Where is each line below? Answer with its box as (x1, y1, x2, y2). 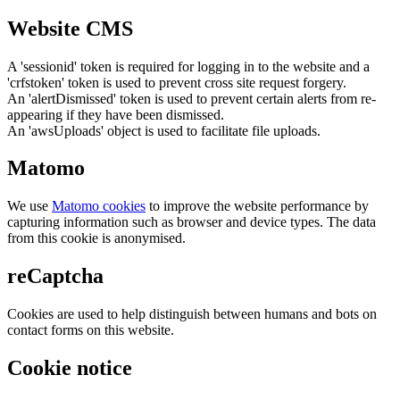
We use (7, 198, 52, 214)
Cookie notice (7, 356, 132, 380)
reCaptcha (7, 264, 104, 288)
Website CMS (7, 16, 133, 40)
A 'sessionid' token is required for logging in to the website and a (7, 58, 370, 74)
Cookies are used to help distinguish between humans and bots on (7, 306, 377, 322)
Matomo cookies (52, 198, 146, 214)
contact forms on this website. (7, 322, 174, 338)
